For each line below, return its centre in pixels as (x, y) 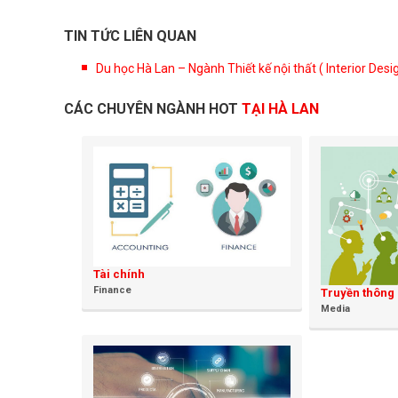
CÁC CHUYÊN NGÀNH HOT (153, 109)
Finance (112, 291)
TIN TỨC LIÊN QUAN (130, 36)
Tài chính (119, 275)
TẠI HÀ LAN (280, 109)
